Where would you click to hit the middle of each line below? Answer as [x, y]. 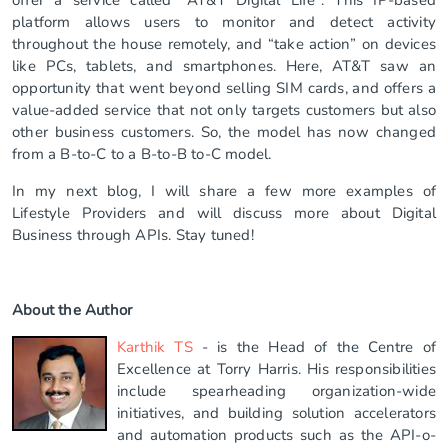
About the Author [72, 309]
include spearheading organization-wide [276, 390]
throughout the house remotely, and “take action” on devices [224, 43]
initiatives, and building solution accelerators [276, 412]
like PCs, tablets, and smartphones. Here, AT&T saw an [224, 65]
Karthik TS [155, 346]
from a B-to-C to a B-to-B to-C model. [142, 153]
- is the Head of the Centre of [314, 346]
